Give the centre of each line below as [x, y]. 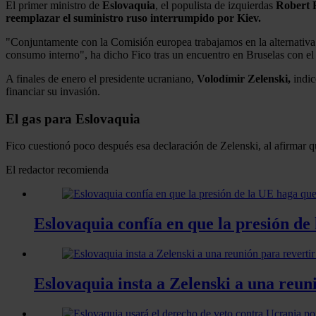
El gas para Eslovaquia [73, 119]
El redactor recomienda [57, 170]
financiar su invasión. [53, 91]
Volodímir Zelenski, [244, 78]
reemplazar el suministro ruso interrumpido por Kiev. [133, 18]
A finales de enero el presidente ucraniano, [101, 78]
